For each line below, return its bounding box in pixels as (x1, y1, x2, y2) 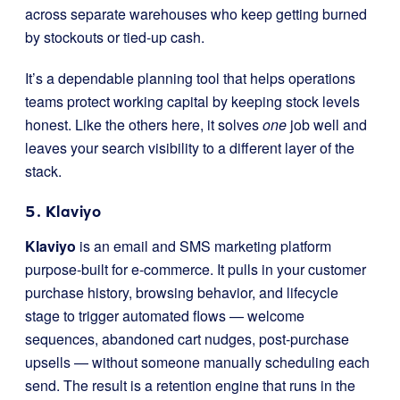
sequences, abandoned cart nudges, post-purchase (25, 328, 349, 349)
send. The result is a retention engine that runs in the (25, 374, 355, 396)
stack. (25, 160, 62, 181)
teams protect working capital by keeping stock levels (25, 90, 360, 112)
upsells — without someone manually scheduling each (25, 351, 370, 372)
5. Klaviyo (25, 201, 101, 221)
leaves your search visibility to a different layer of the (25, 137, 354, 158)
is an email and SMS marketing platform (76, 235, 331, 256)
